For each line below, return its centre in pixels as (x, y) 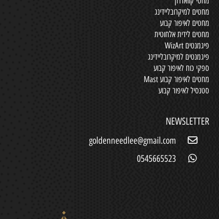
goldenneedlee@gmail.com (133, 140)
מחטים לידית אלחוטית (182, 34)
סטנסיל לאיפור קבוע (184, 90)
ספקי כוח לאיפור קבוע (181, 68)
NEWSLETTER (187, 121)
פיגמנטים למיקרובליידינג (178, 56)
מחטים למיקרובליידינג (182, 11)
